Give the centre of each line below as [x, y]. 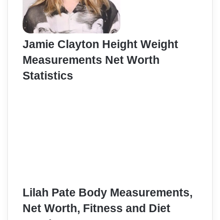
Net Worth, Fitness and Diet [96, 208]
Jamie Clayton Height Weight [100, 44]
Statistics [48, 75]
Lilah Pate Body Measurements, [108, 193]
